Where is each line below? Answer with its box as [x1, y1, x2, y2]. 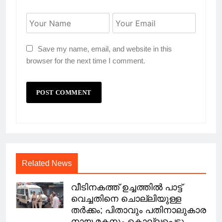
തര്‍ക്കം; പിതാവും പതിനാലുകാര [71, 205, 206, 216]
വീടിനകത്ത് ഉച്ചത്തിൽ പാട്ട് [71, 182, 182, 193]
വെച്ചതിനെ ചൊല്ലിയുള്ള [71, 194, 181, 204]
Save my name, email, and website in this [38, 45, 172, 54]
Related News [22, 159, 72, 168]
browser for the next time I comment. [26, 56, 145, 65]
